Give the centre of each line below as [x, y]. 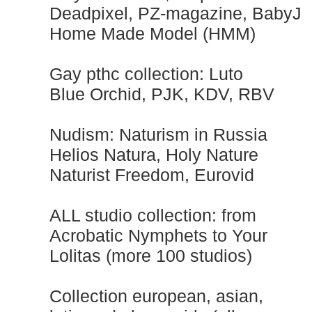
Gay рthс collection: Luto [146, 74]
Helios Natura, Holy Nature [154, 155]
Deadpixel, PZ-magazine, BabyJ [175, 13]
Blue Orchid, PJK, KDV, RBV [162, 94]
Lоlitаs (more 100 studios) [151, 256]
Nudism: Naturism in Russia [158, 134]
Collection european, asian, [156, 296]
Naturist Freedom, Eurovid [152, 175]
